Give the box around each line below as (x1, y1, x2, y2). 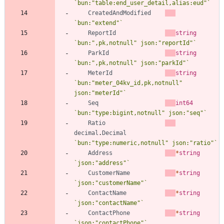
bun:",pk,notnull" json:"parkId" (77, 59, 186, 66)
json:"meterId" (74, 89, 123, 96)
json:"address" (77, 159, 126, 166)
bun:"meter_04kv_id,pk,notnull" (77, 79, 182, 86)
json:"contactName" (77, 199, 140, 206)
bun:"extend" (77, 19, 119, 26)
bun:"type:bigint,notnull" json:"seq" (77, 109, 203, 116)
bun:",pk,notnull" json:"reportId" (77, 39, 193, 46)
